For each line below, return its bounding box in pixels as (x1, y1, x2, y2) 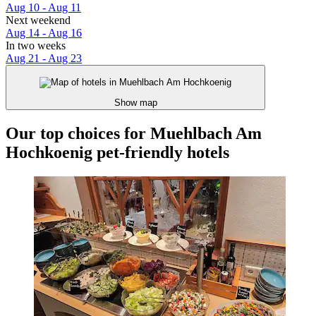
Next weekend (6, 14, 71, 27)
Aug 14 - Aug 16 (6, 27, 82, 39)
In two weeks (6, 39, 66, 52)
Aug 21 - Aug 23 (6, 52, 82, 65)
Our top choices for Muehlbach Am (6, 123, 262, 142)
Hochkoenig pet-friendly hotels (6, 142, 229, 162)
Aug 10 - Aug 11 (6, 1, 81, 14)
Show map (114, 97, 157, 108)
